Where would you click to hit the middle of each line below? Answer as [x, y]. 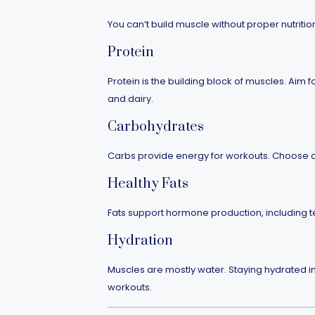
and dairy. [130, 99]
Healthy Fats [148, 184]
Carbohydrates [155, 127]
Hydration [140, 241]
